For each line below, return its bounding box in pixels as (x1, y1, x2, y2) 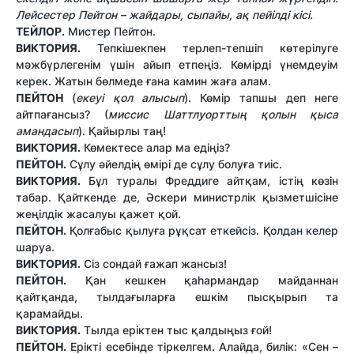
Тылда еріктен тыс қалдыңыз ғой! (81, 322, 272, 337)
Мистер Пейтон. (65, 24, 156, 38)
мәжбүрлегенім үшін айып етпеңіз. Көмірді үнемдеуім (16, 57, 338, 71)
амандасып (16, 123, 78, 137)
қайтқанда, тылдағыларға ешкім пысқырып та (16, 289, 338, 303)
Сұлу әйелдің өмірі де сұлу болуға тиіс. (66, 156, 282, 171)
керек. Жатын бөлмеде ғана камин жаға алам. (16, 73, 271, 88)
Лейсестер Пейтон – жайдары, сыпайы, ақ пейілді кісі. (16, 7, 313, 21)
